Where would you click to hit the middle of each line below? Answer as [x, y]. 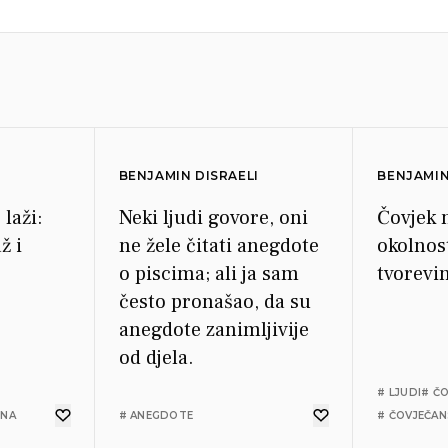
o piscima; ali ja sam [208, 274]
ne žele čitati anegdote [218, 246]
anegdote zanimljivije [213, 330]
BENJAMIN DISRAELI [188, 175]
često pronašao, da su [214, 302]
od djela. [156, 358]
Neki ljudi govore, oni [213, 218]
